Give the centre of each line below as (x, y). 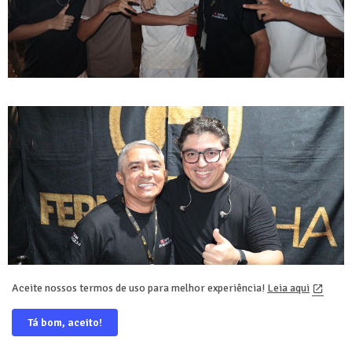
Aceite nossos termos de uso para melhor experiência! (139, 288)
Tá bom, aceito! (65, 323)
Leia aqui (288, 288)
